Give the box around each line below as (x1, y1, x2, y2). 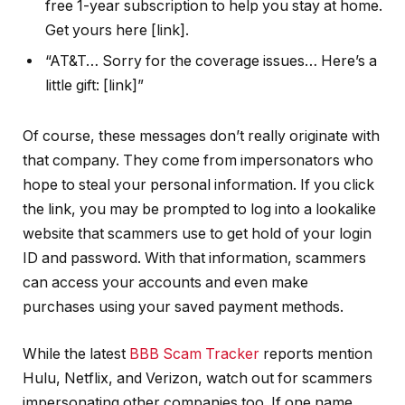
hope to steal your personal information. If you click (23, 176, 374, 194)
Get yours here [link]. (45, 22, 189, 40)
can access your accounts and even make (23, 274, 308, 292)
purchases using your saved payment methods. (23, 298, 344, 316)
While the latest (23, 344, 129, 363)
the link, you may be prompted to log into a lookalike (23, 201, 376, 219)
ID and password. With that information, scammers (23, 250, 366, 268)
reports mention (259, 344, 372, 363)
